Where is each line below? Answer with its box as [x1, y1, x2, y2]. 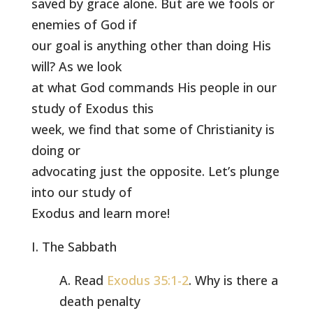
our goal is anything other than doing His [31, 37, 271, 54]
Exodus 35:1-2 [106, 272, 189, 289]
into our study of [31, 184, 132, 201]
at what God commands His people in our [31, 79, 277, 96]
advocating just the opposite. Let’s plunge [31, 163, 279, 180]
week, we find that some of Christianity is [31, 121, 275, 138]
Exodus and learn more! [31, 205, 170, 221]
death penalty [59, 293, 140, 310]
